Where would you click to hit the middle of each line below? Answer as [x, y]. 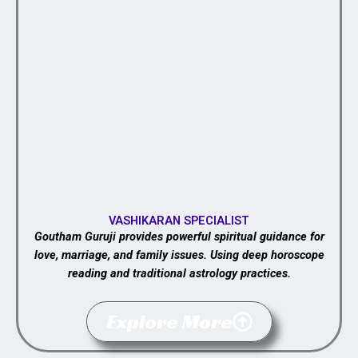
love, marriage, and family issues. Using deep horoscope [179, 255]
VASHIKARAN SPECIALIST [179, 220]
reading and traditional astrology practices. [179, 273]
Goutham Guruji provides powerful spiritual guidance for [179, 236]
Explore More [169, 322]
